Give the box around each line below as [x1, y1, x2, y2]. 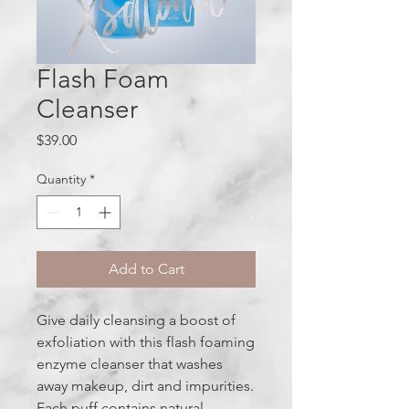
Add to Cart [108, 260, 184, 278]
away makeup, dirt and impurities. [37, 377, 254, 395]
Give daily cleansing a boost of [37, 311, 236, 330]
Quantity [37, 171, 86, 188]
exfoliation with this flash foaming [37, 333, 255, 351]
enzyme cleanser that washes [37, 355, 223, 373]
